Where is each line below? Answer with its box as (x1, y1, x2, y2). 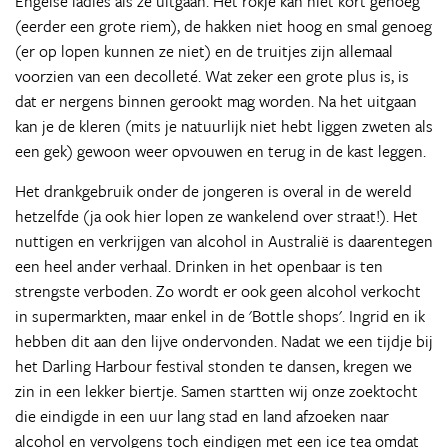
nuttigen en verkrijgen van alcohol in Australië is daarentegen (15, 229, 433, 253)
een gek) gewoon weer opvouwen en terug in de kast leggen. (15, 139, 426, 163)
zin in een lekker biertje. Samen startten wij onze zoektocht (15, 379, 418, 403)
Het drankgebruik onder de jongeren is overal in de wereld (15, 179, 412, 203)
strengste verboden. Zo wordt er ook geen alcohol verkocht (15, 279, 421, 303)
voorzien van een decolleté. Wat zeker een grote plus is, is (15, 64, 409, 88)
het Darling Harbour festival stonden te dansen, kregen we (15, 354, 412, 378)
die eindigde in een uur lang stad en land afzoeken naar (15, 404, 389, 428)
